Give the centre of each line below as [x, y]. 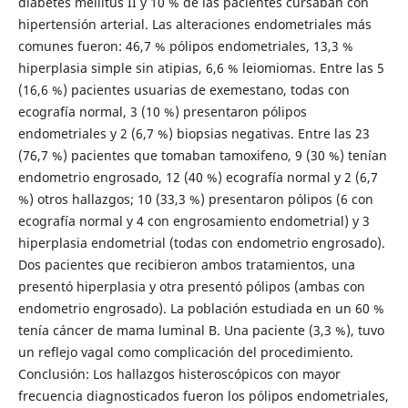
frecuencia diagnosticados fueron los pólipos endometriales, [203, 395]
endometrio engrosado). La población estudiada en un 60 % [201, 308]
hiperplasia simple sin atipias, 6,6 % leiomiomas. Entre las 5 [201, 67]
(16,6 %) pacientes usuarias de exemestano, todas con [184, 89]
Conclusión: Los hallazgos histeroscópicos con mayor [179, 373]
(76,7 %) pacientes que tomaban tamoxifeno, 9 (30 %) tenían [202, 155]
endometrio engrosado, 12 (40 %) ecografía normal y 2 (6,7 [198, 177]
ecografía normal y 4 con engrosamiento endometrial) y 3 [194, 220]
